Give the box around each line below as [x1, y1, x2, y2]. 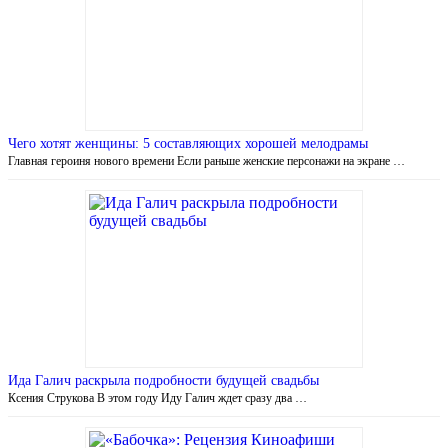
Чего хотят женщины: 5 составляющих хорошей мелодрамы [8, 135, 368, 151]
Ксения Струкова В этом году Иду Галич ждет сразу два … [8, 390, 307, 405]
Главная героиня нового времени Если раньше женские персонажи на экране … [8, 153, 405, 168]
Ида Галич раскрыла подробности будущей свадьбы [8, 372, 319, 388]
